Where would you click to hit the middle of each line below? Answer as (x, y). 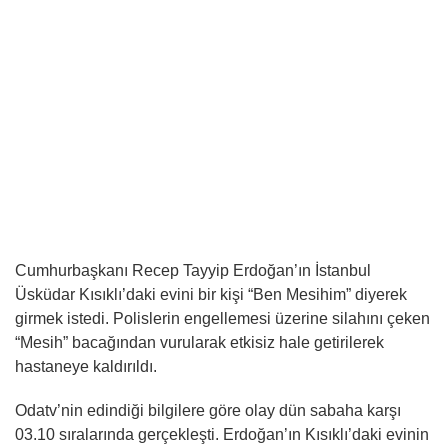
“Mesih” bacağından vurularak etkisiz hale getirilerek (199, 342)
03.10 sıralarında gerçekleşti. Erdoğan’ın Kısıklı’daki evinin (222, 434)
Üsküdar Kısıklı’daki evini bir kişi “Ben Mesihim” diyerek (211, 294)
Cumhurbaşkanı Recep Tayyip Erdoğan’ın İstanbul (193, 270)
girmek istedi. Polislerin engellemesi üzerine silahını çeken (222, 318)
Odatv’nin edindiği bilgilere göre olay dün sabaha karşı (208, 410)
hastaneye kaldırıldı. (86, 366)
